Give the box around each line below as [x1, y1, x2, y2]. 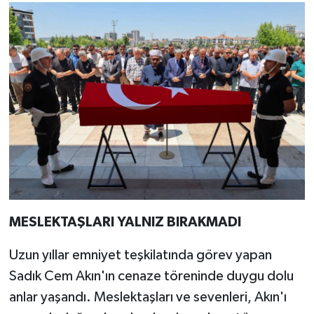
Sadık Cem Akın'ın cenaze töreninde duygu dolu [8, 268, 294, 283]
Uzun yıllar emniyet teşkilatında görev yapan [8, 247, 272, 262]
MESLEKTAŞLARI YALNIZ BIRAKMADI [8, 214, 241, 229]
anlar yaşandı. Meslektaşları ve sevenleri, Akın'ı [8, 289, 287, 304]
